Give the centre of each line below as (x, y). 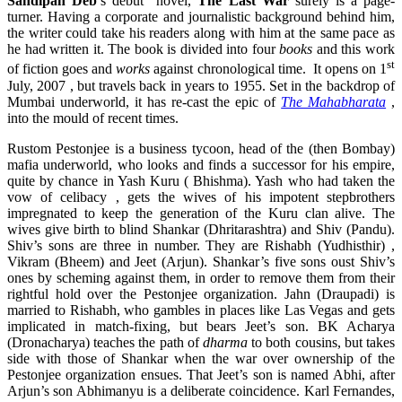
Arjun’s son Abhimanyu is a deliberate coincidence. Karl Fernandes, (201, 390)
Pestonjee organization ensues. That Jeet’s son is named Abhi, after (201, 374)
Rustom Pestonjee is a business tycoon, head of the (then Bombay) (201, 148)
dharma (225, 342)
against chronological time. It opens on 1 (269, 69)
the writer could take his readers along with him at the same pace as (201, 33)
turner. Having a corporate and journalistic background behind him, (201, 17)
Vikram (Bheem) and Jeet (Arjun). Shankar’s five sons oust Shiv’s (201, 261)
